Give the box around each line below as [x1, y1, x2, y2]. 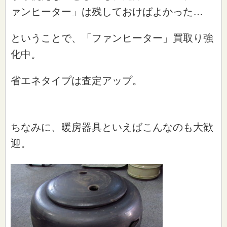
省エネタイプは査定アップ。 [11, 74, 142, 86]
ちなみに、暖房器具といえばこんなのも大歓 [11, 121, 213, 133]
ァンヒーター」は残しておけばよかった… [11, 6, 203, 17]
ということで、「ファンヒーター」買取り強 [11, 32, 213, 44]
